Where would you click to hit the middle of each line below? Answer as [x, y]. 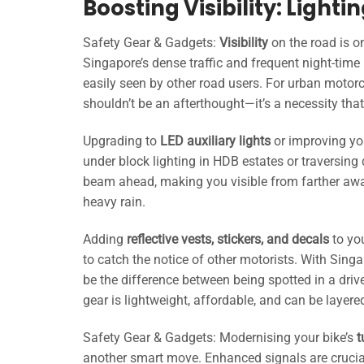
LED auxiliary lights [215, 141]
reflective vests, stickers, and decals [228, 239]
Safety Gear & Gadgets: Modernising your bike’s [220, 337]
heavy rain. [114, 202]
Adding [105, 239]
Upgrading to [121, 141]
